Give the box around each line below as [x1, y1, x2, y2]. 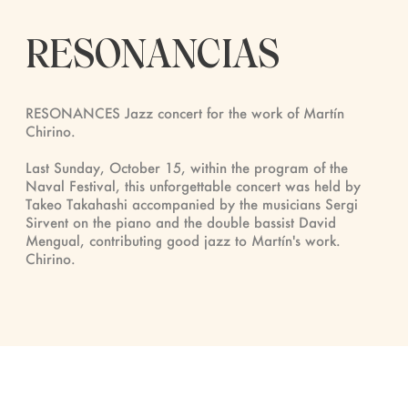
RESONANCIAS [25, 30, 280, 76]
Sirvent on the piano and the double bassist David [25, 212, 336, 231]
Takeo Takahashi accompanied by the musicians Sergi [25, 194, 358, 213]
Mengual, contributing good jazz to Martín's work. [25, 230, 341, 250]
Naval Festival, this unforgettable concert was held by [25, 176, 361, 195]
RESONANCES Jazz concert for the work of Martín [25, 103, 344, 122]
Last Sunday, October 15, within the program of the [25, 158, 348, 177]
